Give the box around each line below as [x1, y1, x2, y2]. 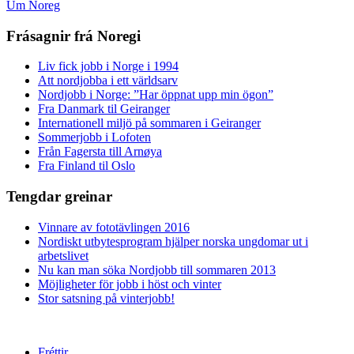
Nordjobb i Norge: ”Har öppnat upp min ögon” [38, 88, 273, 102]
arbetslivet [38, 248, 88, 262]
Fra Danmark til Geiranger [38, 102, 170, 116]
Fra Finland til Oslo [38, 159, 135, 173]
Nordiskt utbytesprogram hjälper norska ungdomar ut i [38, 234, 308, 248]
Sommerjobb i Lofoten [38, 130, 151, 145]
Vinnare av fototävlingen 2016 [38, 220, 190, 234]
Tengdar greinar [6, 188, 112, 205]
